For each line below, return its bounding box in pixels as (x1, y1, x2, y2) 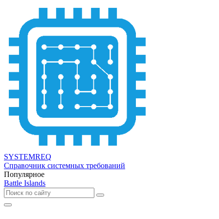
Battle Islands (4, 179, 45, 187)
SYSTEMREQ (4, 153, 51, 161)
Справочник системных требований (4, 161, 125, 170)
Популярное (4, 170, 44, 178)
